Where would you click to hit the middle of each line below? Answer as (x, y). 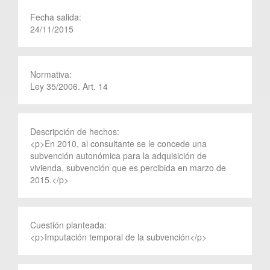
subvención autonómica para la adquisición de (118, 155)
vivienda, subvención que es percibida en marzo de (128, 167)
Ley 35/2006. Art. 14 (69, 86)
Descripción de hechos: (76, 131)
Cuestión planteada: (70, 224)
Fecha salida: (57, 17)
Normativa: (52, 74)
